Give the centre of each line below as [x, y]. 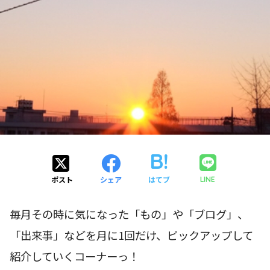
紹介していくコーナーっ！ [74, 256]
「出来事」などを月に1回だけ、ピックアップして [131, 235]
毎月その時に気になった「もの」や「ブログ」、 [129, 214]
